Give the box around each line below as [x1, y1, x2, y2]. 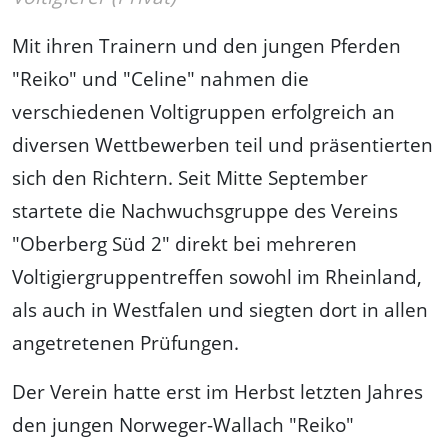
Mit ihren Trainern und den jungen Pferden [12, 31, 401, 59]
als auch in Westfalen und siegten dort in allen [12, 295, 428, 323]
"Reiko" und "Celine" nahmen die [12, 64, 309, 92]
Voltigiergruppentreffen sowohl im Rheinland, [12, 262, 422, 290]
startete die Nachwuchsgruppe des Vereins [12, 196, 398, 224]
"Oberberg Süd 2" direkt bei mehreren [12, 229, 357, 257]
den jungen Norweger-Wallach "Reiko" [12, 410, 354, 438]
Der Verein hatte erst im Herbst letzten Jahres [12, 377, 423, 405]
